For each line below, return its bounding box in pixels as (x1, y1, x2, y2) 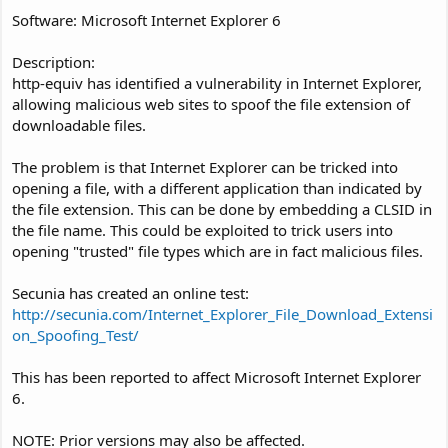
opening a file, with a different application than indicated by (12, 177, 422, 198)
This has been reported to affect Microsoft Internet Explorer (12, 366, 421, 387)
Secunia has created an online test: (12, 282, 249, 303)
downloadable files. (12, 114, 146, 135)
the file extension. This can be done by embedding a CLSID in (12, 198, 432, 219)
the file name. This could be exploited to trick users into (12, 219, 393, 240)
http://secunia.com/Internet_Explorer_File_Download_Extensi (12, 303, 433, 324)
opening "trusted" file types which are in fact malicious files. (12, 240, 423, 261)
